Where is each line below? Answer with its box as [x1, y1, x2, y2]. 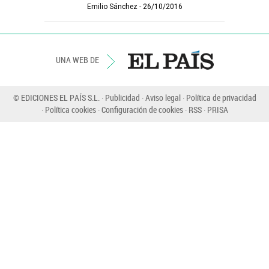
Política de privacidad [186, 92, 256, 103]
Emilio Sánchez [86, 2, 138, 11]
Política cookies [44, 104, 96, 115]
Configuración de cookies [101, 104, 183, 115]
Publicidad [104, 92, 140, 103]
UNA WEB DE [55, 54, 101, 65]
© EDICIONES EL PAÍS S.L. [13, 92, 101, 103]
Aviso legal [145, 92, 181, 103]
